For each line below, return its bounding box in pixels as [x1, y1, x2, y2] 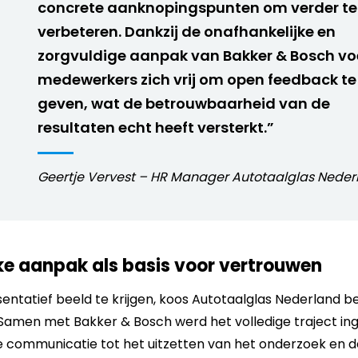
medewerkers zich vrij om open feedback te [38, 70, 356, 89]
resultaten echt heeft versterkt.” [38, 117, 274, 137]
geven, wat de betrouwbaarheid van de [38, 93, 330, 113]
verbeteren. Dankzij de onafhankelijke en [38, 22, 336, 42]
